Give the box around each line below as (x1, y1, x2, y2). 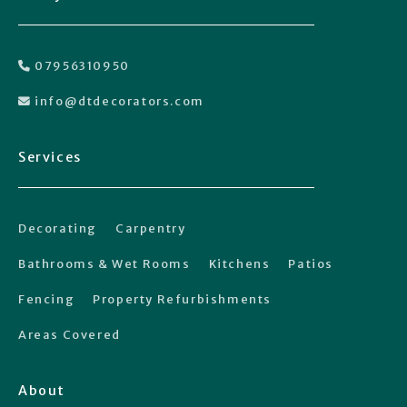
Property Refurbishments (93, 291, 273, 306)
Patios (288, 255, 334, 271)
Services (18, 148, 82, 165)
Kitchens (208, 255, 271, 271)
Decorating (18, 220, 97, 235)
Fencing (18, 291, 75, 306)
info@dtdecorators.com (31, 93, 204, 108)
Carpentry (115, 220, 186, 235)
